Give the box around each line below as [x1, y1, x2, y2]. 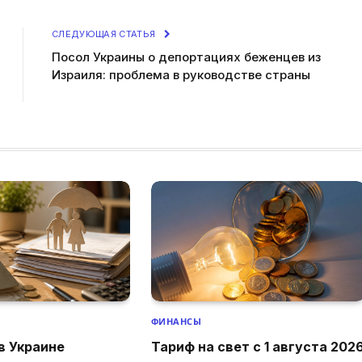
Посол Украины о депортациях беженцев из [52, 48, 321, 65]
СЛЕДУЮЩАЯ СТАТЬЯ [52, 27, 158, 40]
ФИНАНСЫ [150, 316, 202, 327]
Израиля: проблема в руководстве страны [52, 66, 310, 82]
